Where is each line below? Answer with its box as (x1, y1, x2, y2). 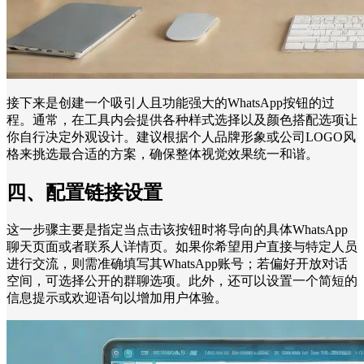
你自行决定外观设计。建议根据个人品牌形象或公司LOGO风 (6, 130, 356, 145)
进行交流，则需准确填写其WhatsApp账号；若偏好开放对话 (6, 256, 348, 271)
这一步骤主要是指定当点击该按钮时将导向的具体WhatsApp (6, 222, 348, 236)
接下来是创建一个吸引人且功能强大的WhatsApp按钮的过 (6, 96, 335, 110)
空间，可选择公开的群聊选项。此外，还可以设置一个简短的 (6, 273, 357, 288)
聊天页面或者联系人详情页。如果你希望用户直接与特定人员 (6, 239, 357, 253)
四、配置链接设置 (6, 182, 162, 204)
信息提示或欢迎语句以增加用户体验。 (6, 290, 227, 305)
